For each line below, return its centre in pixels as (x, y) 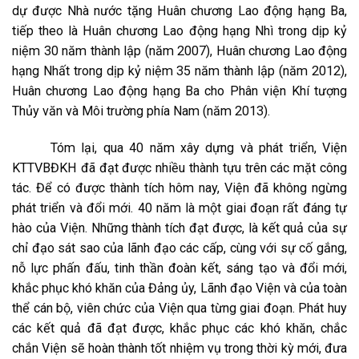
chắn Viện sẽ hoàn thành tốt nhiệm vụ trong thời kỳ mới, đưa (179, 348)
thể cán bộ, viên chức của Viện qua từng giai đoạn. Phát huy (179, 308)
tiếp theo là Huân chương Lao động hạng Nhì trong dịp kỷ (179, 31)
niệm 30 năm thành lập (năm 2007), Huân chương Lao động (179, 51)
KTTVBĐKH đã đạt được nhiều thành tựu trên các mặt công (179, 168)
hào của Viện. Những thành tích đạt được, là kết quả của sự (179, 228)
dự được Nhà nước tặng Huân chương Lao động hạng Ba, (179, 11)
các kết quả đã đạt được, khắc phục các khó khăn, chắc (179, 328)
